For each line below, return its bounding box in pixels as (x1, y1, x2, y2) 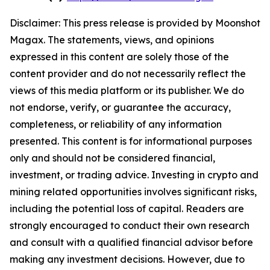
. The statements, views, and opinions (43, 34, 214, 46)
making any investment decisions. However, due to (10, 253, 245, 266)
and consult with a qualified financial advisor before (10, 236, 253, 249)
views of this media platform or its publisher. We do (10, 84, 244, 97)
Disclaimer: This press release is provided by (10, 17, 215, 30)
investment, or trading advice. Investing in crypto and (10, 169, 259, 181)
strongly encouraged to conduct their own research (10, 219, 250, 232)
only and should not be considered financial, (10, 152, 215, 165)
